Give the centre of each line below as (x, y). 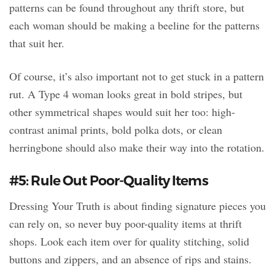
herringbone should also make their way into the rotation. (137, 147)
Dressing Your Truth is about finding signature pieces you (137, 205)
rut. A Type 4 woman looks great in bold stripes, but (126, 94)
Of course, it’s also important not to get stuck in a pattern (137, 76)
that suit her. (37, 43)
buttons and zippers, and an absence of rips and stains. (130, 259)
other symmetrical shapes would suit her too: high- (122, 111)
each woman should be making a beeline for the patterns (134, 25)
